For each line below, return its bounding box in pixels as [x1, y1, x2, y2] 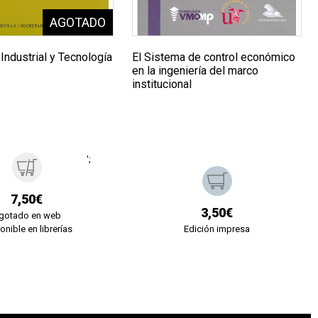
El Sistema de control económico [132, 50, 296, 65]
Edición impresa [184, 224, 251, 235]
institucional [132, 77, 192, 92]
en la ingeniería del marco [132, 64, 259, 78]
